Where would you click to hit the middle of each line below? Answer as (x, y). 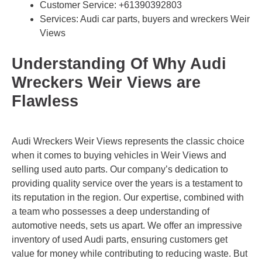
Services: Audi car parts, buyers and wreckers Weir (145, 19)
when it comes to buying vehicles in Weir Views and (119, 155)
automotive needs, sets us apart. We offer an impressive (127, 225)
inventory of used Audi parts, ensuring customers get (120, 239)
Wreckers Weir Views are (106, 83)
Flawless (45, 101)
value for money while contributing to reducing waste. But (130, 253)
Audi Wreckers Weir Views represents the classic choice (128, 141)
